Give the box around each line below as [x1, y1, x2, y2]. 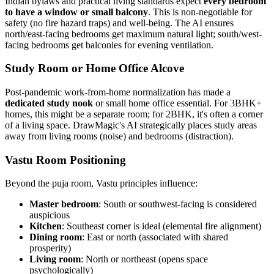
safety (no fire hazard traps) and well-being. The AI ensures [5, 17, 234, 28]
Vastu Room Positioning [5, 153, 126, 166]
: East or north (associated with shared [82, 232, 228, 243]
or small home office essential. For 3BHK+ [93, 97, 262, 108]
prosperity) [29, 243, 71, 254]
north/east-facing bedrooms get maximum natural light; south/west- [5, 28, 262, 39]
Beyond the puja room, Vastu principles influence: [5, 178, 198, 189]
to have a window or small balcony [5, 6, 148, 17]
